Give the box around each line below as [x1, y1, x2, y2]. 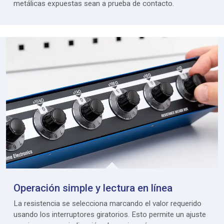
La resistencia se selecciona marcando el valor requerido [13, 199, 201, 208]
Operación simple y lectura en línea [13, 182, 172, 194]
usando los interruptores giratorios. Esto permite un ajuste [13, 210, 206, 219]
